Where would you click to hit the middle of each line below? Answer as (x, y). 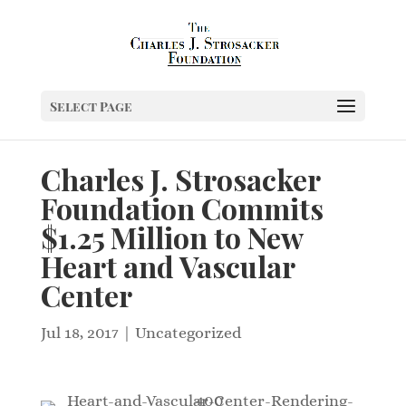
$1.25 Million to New (171, 237)
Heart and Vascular (167, 266)
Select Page (91, 106)
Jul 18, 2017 (79, 333)
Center (86, 295)
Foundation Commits (182, 208)
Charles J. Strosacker (180, 179)
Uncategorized (188, 333)
